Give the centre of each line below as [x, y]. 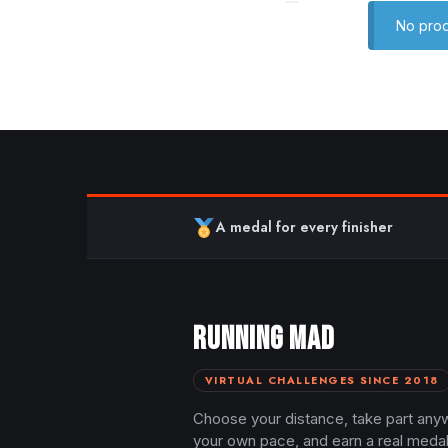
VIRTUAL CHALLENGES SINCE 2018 [322, 381]
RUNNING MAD [264, 340]
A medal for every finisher [304, 227]
